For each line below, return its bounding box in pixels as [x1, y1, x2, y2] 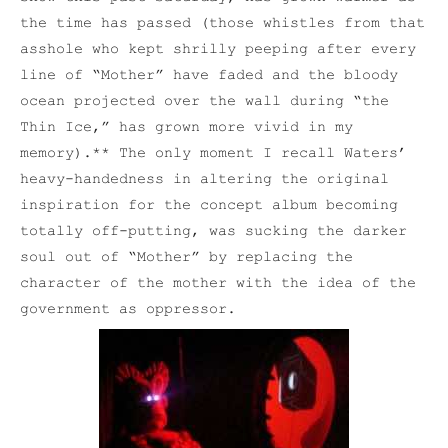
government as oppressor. [20, 301, 236, 318]
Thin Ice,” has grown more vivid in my [20, 119, 353, 136]
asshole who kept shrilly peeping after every [20, 41, 416, 58]
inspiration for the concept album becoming [20, 197, 398, 214]
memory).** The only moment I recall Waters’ [20, 145, 407, 162]
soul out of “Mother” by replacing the [20, 249, 353, 266]
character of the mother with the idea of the [20, 275, 416, 292]
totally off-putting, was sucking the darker [20, 223, 407, 240]
